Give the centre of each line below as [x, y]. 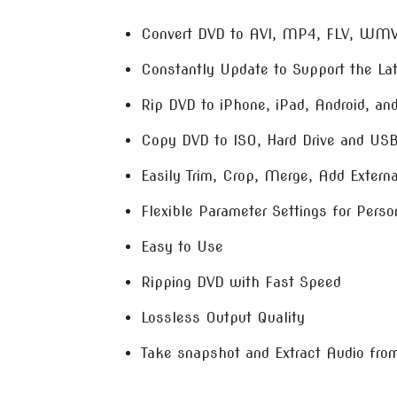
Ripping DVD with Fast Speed [241, 282]
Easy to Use [182, 247]
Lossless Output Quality [223, 318]
